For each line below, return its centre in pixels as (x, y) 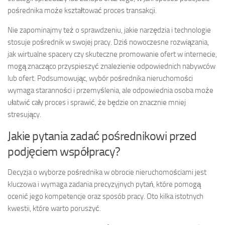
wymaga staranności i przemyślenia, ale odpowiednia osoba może (110, 91)
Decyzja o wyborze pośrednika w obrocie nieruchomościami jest (107, 173)
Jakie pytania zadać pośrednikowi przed (102, 136)
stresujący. (24, 115)
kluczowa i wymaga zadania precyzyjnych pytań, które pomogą (104, 185)
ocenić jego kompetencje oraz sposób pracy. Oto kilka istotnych (105, 197)
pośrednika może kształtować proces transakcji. (82, 11)
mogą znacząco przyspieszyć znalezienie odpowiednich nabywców (111, 67)
